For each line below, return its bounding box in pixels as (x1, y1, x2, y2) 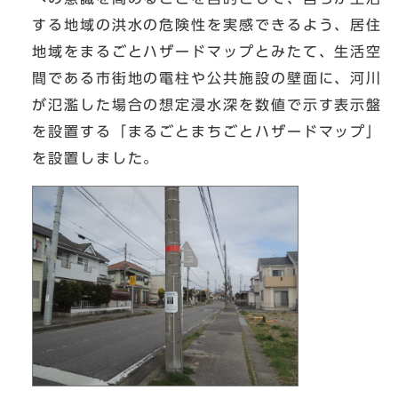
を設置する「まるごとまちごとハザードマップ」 (32, 124, 383, 139)
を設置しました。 (32, 151, 160, 166)
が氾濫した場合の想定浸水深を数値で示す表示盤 (32, 98, 383, 113)
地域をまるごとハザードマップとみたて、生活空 (32, 44, 383, 60)
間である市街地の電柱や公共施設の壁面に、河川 (32, 71, 383, 86)
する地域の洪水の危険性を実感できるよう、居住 (32, 18, 383, 33)
